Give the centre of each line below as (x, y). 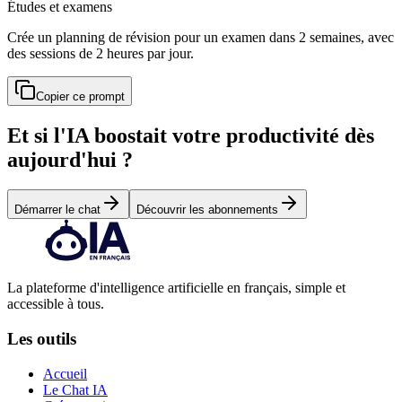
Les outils (42, 339)
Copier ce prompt (80, 96)
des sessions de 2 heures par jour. (100, 53)
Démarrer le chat (57, 210)
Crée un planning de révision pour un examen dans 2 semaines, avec (201, 37)
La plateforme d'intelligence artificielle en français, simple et (176, 288)
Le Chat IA (75, 389)
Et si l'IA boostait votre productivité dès (191, 135)
